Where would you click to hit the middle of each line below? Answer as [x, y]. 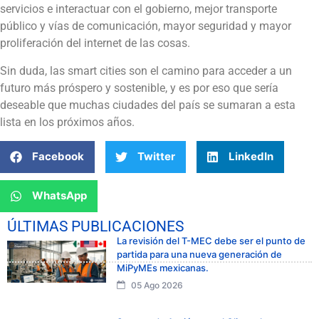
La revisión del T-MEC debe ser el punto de [211, 240]
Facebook [58, 157]
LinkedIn [251, 157]
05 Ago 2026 [156, 285]
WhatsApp [59, 196]
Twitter [156, 157]
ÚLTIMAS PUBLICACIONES [95, 226]
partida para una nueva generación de [199, 254]
